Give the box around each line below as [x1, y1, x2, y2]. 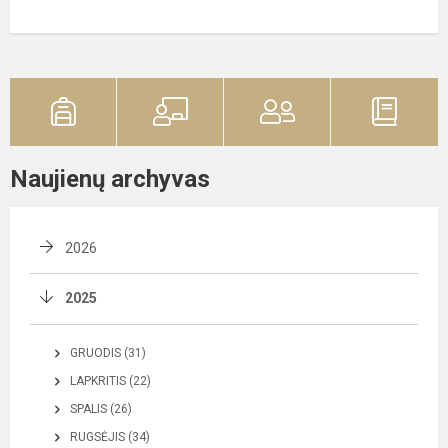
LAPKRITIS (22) [70, 374, 151, 388]
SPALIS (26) [70, 402, 132, 416]
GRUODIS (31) [70, 346, 146, 360]
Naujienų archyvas [10, 165, 210, 193]
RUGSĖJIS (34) [70, 430, 150, 444]
